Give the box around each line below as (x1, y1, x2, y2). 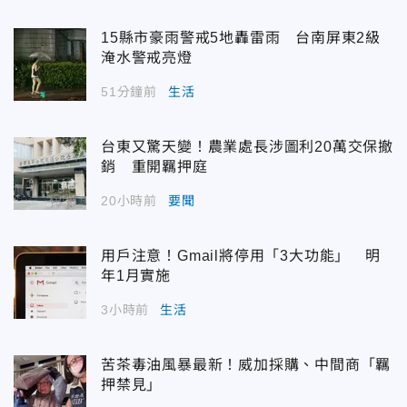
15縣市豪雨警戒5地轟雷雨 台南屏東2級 (101, 30, 381, 46)
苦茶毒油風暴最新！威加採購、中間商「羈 (101, 357, 392, 373)
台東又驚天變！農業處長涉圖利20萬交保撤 (101, 139, 393, 155)
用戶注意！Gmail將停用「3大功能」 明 (101, 248, 381, 264)
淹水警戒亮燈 (101, 50, 193, 66)
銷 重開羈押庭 (101, 159, 208, 175)
